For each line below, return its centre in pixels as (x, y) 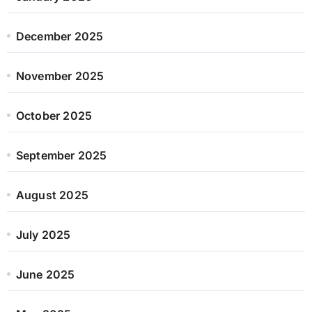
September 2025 (61, 155)
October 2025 (54, 115)
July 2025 (43, 234)
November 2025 (60, 76)
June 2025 (45, 274)
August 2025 (52, 195)
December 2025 (60, 36)
